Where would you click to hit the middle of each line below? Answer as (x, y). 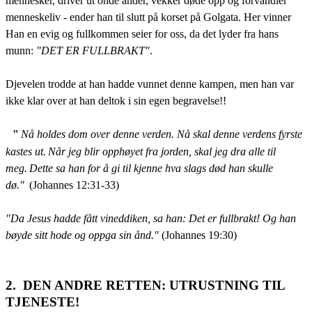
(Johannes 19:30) (199, 235)
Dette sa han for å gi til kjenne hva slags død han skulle (151, 168)
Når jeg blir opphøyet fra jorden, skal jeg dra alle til (162, 151)
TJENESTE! (42, 302)
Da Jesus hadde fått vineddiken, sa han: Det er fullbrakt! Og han (153, 218)
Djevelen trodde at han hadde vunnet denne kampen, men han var (150, 84)
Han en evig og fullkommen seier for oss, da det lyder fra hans (142, 33)
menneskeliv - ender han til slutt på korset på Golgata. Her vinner (148, 17)
